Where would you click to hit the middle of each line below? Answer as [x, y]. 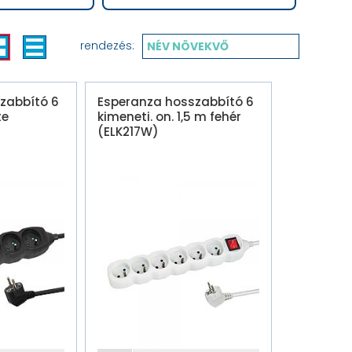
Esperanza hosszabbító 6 [176, 102]
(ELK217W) [128, 132]
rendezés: [107, 46]
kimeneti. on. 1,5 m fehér [169, 117]
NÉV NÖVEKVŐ [188, 46]
